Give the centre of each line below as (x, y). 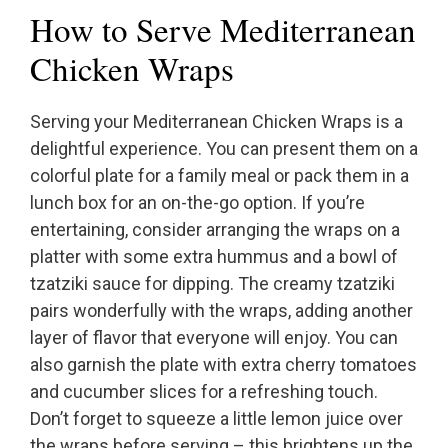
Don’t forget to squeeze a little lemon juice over (216, 419)
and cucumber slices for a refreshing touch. (204, 392)
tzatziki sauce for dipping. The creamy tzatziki (212, 284)
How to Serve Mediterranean (223, 29)
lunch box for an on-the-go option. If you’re (197, 203)
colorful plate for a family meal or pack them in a (219, 176)
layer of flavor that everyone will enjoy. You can (214, 338)
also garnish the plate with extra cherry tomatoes (223, 365)
